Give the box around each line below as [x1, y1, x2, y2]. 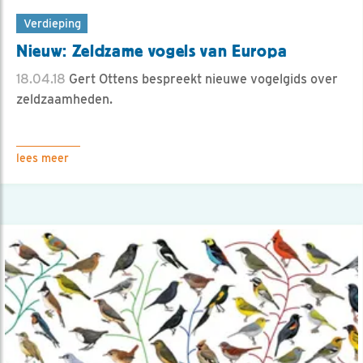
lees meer [16, 152, 69, 165]
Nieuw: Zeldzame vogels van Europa [16, 41, 288, 62]
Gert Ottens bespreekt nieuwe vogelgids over [66, 71, 338, 88]
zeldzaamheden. [16, 92, 113, 108]
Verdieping [23, 16, 81, 31]
